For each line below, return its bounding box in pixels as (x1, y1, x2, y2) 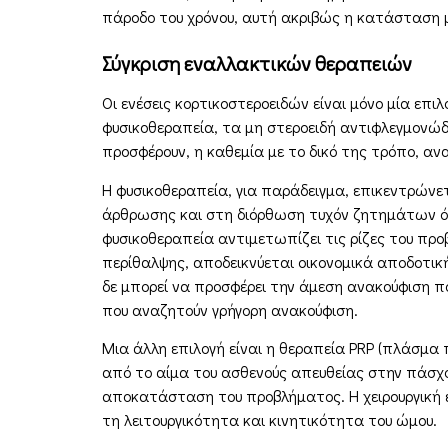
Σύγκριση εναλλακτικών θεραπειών (102, 50, 412, 77)
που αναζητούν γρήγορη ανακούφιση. (102, 298, 358, 320)
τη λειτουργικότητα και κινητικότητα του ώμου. (102, 409, 437, 431)
